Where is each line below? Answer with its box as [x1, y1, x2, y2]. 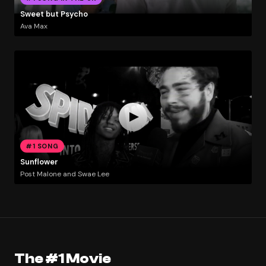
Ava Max [20, 21, 47, 31]
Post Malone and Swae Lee [20, 169, 109, 179]
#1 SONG [26, 141, 59, 150]
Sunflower [20, 157, 58, 167]
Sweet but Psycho [20, 9, 88, 20]
